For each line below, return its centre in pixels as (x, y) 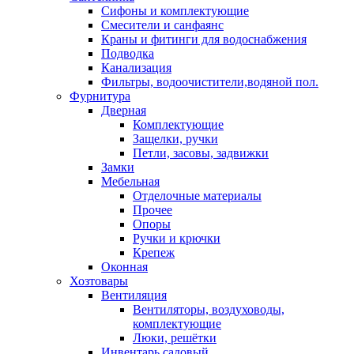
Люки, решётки (175, 338)
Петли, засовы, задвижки (201, 153)
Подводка (128, 53)
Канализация (136, 68)
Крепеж (154, 252)
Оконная (124, 267)
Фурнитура (100, 96)
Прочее (153, 210)
